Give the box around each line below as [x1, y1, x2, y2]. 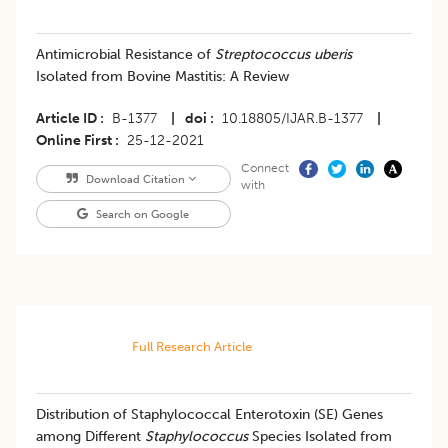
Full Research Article [131, 339, 252, 355]
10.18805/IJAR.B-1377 [222, 110, 363, 128]
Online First [36, 132, 112, 150]
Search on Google [93, 207, 190, 222]
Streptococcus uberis [215, 46, 352, 64]
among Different [36, 428, 145, 446]
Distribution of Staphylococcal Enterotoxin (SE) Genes [36, 406, 383, 424]
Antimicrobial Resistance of [36, 46, 215, 64]
